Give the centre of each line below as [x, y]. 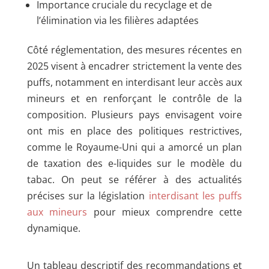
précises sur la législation [88, 196]
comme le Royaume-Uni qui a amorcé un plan [134, 147]
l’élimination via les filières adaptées [117, 21]
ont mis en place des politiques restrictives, [134, 131]
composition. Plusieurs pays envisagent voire [134, 115]
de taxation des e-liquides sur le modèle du [134, 164]
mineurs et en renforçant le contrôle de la [134, 99]
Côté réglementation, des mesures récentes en [134, 50]
